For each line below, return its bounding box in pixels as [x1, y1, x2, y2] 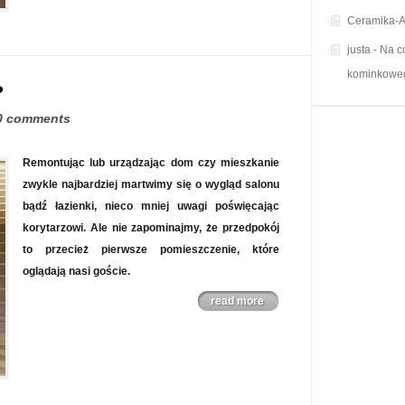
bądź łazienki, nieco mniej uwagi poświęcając [23, 200, 279, 212]
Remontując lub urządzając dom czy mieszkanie [23, 156, 279, 169]
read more [211, 295, 264, 307]
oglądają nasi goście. [23, 265, 130, 278]
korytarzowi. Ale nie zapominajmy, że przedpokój [23, 221, 279, 234]
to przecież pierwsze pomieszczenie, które [23, 243, 279, 256]
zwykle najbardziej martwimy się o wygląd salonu [23, 178, 279, 191]
